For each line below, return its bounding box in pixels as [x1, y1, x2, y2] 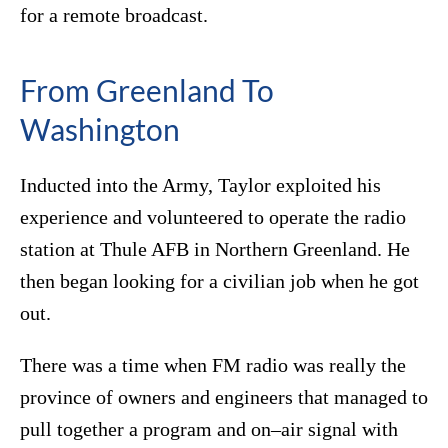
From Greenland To [20, 72, 274, 109]
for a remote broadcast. [20, 4, 208, 27]
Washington [20, 111, 180, 148]
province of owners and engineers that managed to [20, 386, 428, 409]
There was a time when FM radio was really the [20, 354, 406, 377]
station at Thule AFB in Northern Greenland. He [20, 238, 410, 261]
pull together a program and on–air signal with [20, 418, 398, 441]
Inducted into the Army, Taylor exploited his [20, 174, 381, 197]
